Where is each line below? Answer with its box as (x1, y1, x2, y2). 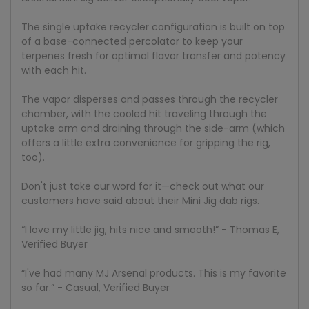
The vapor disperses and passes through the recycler (21, 92, 278, 107)
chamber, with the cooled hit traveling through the (21, 107, 267, 121)
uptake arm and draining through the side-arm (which (21, 121, 285, 136)
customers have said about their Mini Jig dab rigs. (21, 194, 259, 208)
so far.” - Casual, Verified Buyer (21, 281, 170, 295)
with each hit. (21, 63, 86, 78)
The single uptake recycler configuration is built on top (21, 20, 285, 34)
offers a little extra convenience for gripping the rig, (21, 136, 270, 150)
